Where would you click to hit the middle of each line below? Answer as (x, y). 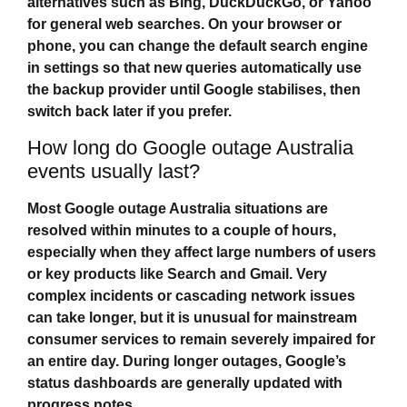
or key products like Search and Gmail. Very (177, 273)
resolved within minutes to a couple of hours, (182, 230)
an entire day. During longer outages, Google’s (187, 361)
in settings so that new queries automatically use (194, 68)
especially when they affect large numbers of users (202, 252)
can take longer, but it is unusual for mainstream (192, 317)
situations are (279, 208)
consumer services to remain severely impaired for (201, 339)
